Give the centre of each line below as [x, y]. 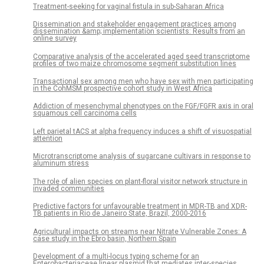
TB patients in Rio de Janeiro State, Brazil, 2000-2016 [120, 214]
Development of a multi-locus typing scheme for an [116, 257]
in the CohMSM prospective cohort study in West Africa [123, 88]
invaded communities [69, 188]
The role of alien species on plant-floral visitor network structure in [140, 181]
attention [48, 138]
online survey [55, 39]
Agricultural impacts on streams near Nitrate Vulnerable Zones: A [140, 231]
